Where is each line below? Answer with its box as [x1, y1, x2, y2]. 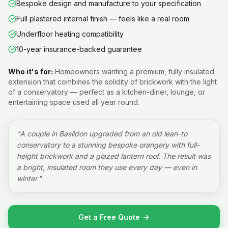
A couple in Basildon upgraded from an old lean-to [20, 129, 187, 138]
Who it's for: [8, 67, 53, 76]
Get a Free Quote [78, 213, 140, 221]
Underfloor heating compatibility [16, 30, 124, 38]
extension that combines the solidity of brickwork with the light [8, 77, 217, 86]
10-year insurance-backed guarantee [16, 45, 142, 53]
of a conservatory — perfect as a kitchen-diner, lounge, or [8, 88, 205, 96]
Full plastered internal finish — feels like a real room [16, 14, 189, 23]
